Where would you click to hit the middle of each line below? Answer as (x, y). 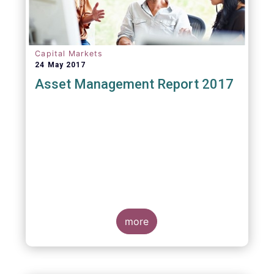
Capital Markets (69, 54)
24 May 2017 (60, 65)
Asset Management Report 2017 (135, 84)
